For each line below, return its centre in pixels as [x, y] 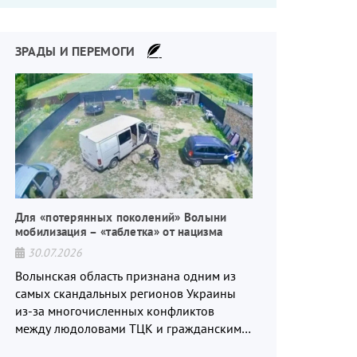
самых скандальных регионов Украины [125, 293]
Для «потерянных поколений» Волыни [121, 217]
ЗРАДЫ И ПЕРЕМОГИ [75, 51]
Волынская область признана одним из [125, 275]
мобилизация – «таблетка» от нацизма [119, 231]
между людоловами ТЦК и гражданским [85, 328]
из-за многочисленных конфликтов [114, 310]
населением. [49, 345]
